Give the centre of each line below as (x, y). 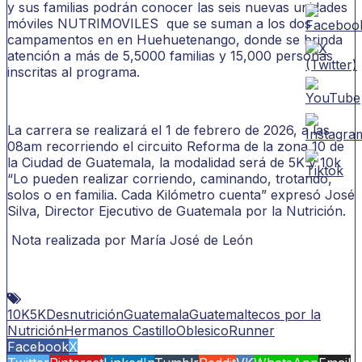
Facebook (38, 346)
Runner (252, 330)
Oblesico (202, 330)
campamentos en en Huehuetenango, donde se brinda (175, 39)
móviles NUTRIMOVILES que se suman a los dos (159, 23)
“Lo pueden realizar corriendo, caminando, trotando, (170, 178)
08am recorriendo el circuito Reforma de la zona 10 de (176, 146)
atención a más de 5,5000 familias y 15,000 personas (170, 55)
